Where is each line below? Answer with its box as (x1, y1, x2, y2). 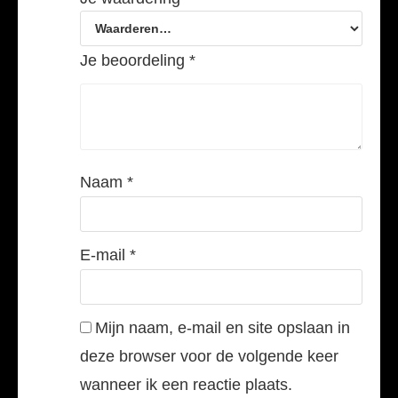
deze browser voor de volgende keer (80, 347, 338, 366)
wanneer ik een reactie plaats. (80, 376, 292, 394)
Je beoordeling (80, 52, 189, 70)
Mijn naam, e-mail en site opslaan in (95, 319, 350, 338)
